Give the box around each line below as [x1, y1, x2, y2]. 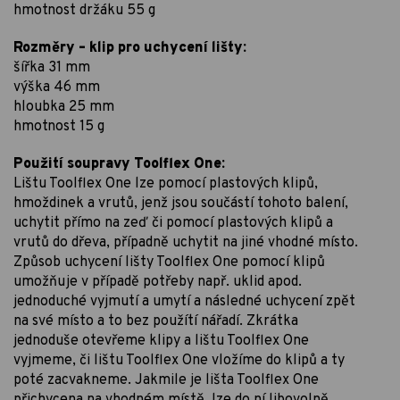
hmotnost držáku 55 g [13, 2, 155, 21]
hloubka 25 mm [13, 98, 114, 117]
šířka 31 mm [13, 59, 90, 78]
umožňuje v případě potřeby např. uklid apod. [13, 273, 302, 292]
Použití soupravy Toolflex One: [13, 155, 225, 174]
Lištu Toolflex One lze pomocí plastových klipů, [13, 175, 318, 194]
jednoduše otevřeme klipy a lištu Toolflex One [13, 332, 309, 351]
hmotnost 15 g [13, 118, 104, 137]
